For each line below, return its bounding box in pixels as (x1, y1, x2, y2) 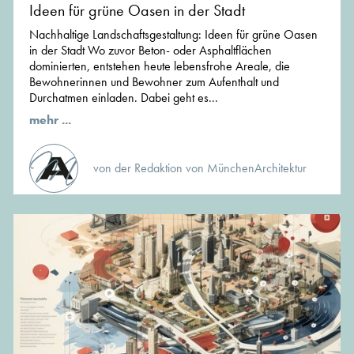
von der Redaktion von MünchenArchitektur (93, 160, 307, 177)
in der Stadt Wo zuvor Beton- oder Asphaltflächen (29, 42, 272, 59)
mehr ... (29, 111, 71, 129)
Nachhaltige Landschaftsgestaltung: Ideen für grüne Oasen (29, 26, 318, 43)
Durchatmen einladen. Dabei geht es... (29, 89, 218, 107)
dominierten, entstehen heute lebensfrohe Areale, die (29, 58, 290, 75)
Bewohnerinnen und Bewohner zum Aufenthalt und (29, 73, 279, 91)
